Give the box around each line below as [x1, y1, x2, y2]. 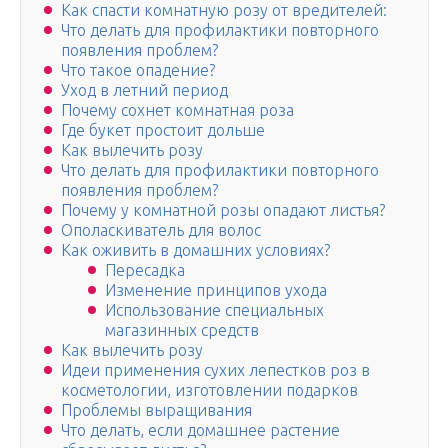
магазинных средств [105, 321, 259, 340]
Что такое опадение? [61, 61, 215, 80]
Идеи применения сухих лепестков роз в [61, 361, 370, 380]
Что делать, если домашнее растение [61, 421, 340, 440]
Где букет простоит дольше [61, 121, 265, 140]
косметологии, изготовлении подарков [61, 381, 358, 400]
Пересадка [105, 261, 185, 280]
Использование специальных [105, 301, 324, 320]
